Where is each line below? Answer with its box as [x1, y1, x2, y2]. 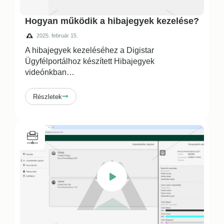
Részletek [33, 92, 62, 100]
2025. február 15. [36, 32, 78, 38]
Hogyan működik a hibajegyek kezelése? [25, 16, 199, 26]
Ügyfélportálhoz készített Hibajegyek [25, 57, 154, 66]
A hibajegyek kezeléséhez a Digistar [25, 46, 154, 55]
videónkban [25, 68, 66, 77]
